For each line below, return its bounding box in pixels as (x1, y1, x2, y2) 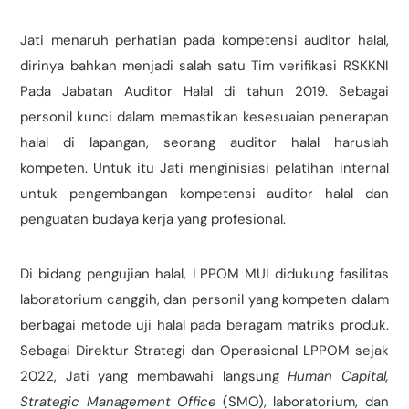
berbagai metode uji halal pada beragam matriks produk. (20, 316, 389, 335)
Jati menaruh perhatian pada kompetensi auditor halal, (20, 31, 389, 50)
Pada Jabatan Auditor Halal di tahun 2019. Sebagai (20, 82, 389, 101)
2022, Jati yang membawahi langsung (20, 367, 288, 386)
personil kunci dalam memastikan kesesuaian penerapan (20, 108, 389, 127)
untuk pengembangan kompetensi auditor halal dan (20, 184, 389, 204)
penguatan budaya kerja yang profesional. (20, 210, 287, 229)
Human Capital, (288, 367, 389, 386)
